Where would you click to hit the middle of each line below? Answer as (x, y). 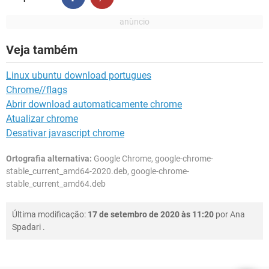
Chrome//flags (37, 90)
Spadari (26, 227)
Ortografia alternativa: (49, 159)
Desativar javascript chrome (65, 133)
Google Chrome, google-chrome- (153, 159)
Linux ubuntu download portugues (79, 75)
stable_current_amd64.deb (56, 184)
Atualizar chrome (42, 119)
